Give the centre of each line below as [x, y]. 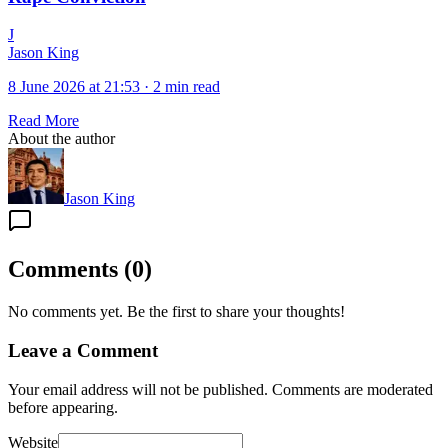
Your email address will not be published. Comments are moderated [220, 389]
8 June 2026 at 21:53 [74, 87]
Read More [43, 121]
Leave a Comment [83, 350]
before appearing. [63, 407]
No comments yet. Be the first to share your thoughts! [176, 312]
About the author [61, 139]
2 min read [186, 87]
